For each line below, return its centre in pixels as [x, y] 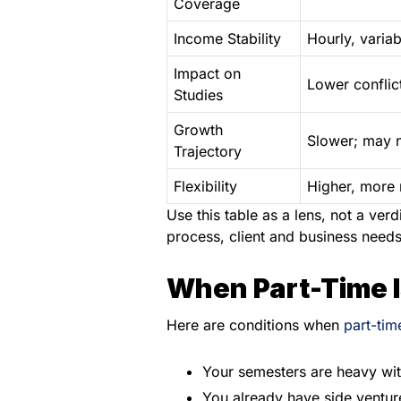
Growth [198, 130]
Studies [198, 95]
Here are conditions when [255, 325]
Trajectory [208, 152]
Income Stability [227, 39]
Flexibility [205, 187]
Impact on [207, 74]
